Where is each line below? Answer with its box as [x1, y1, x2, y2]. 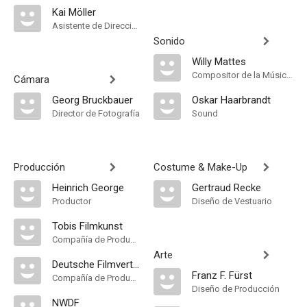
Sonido [153, 35, 185, 47]
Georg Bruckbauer [52, 94, 133, 106]
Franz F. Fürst [192, 269, 252, 282]
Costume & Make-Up [153, 161, 247, 173]
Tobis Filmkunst [52, 220, 123, 232]
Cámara [14, 73, 49, 86]
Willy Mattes [192, 56, 246, 68]
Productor [52, 196, 91, 206]
